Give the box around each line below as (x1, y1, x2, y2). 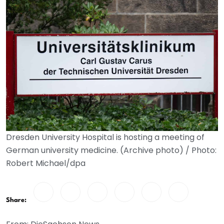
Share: (6, 197, 26, 203)
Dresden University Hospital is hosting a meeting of (6, 131, 204, 143)
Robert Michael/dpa (6, 157, 85, 169)
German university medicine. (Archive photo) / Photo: (6, 144, 216, 156)
